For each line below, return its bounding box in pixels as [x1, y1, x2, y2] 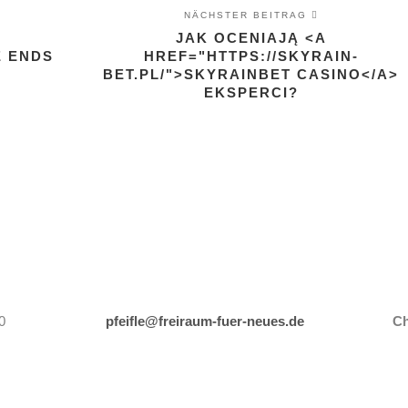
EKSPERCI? [203, 85, 299, 100]
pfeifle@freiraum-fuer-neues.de [105, 313, 304, 329]
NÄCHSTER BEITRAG [183, 10, 311, 20]
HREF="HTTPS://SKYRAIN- [143, 48, 359, 64]
